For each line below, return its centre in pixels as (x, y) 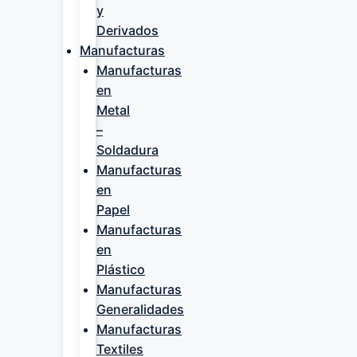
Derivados (127, 30)
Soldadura (127, 150)
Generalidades (140, 309)
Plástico (121, 269)
